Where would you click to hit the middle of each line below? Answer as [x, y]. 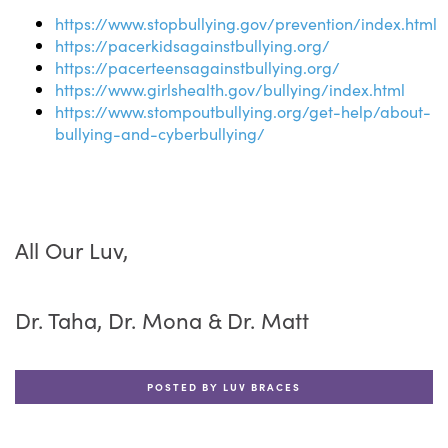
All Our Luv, [71, 249]
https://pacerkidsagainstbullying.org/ [192, 45]
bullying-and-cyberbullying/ [160, 133]
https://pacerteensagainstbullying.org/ [197, 67]
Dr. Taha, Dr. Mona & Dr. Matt [162, 319]
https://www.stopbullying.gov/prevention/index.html [246, 23]
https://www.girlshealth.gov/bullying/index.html [230, 89]
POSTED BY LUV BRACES [224, 387]
